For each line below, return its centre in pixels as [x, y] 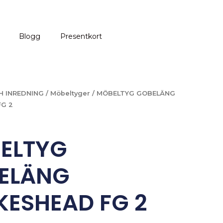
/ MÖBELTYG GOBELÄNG [132, 93]
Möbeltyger [70, 93]
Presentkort [81, 36]
